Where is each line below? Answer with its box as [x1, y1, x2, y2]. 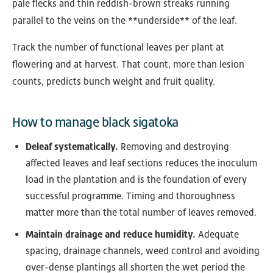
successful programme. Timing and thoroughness [26, 190, 235, 202]
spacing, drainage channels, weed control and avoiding [26, 245, 260, 257]
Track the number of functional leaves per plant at [12, 41, 224, 54]
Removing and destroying [118, 141, 229, 153]
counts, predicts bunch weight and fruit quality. [12, 76, 215, 88]
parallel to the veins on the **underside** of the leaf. [12, 15, 237, 27]
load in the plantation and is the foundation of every [26, 174, 247, 186]
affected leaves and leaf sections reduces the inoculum [26, 157, 257, 169]
